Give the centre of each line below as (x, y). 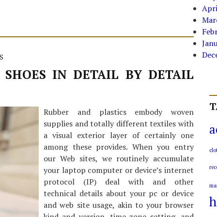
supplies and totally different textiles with (119, 124)
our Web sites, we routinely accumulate (119, 158)
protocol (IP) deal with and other (119, 182)
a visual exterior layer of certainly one (119, 135)
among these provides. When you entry (119, 147)
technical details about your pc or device (119, 193)
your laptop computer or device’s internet (119, 170)
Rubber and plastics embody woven (119, 112)
